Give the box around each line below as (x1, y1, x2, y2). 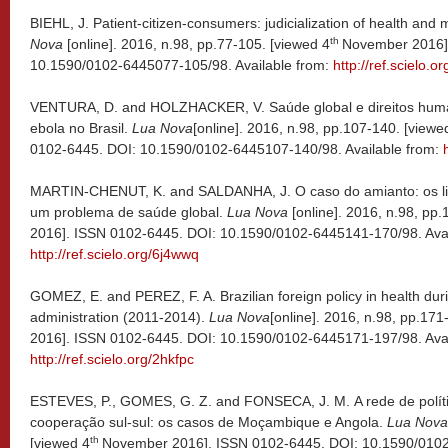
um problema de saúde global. (30, 204, 223, 220)
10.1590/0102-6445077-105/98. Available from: (30, 57, 333, 73)
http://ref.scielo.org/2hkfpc (30, 351, 194, 367)
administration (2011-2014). (30, 309, 205, 325)
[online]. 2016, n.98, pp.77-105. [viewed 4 (63, 36, 330, 52)
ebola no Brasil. (30, 120, 128, 136)
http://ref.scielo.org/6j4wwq (30, 246, 199, 262)
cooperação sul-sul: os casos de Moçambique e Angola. (30, 414, 383, 430)
